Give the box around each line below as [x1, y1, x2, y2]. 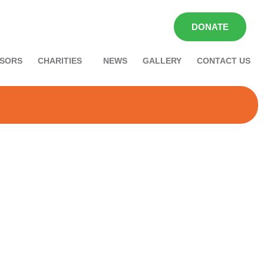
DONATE [191, 22, 229, 32]
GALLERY [143, 56, 181, 65]
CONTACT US [197, 56, 250, 65]
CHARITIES [38, 56, 82, 65]
